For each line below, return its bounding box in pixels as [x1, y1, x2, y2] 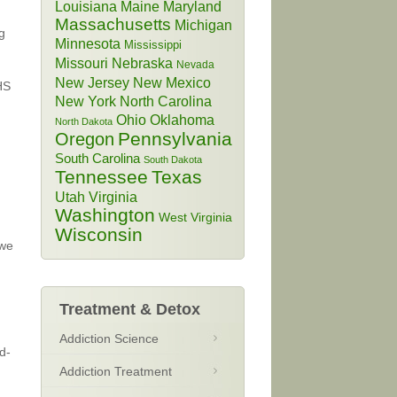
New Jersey [55, 74, 129, 90]
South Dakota [144, 154, 202, 165]
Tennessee [55, 167, 148, 187]
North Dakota [55, 116, 113, 127]
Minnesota [55, 35, 121, 51]
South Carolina [55, 152, 140, 166]
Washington [55, 205, 155, 225]
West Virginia [159, 210, 232, 224]
